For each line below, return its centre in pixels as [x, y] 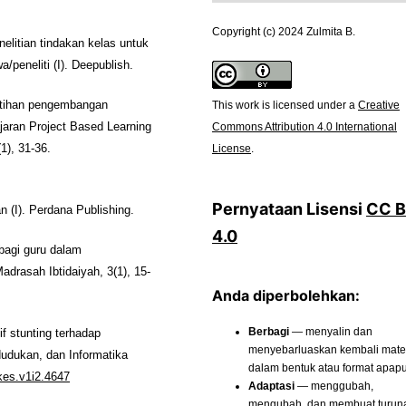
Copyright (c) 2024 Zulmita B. [284, 31]
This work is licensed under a [285, 105]
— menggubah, [334, 386]
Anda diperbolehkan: [286, 295]
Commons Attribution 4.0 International [304, 126]
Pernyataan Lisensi [289, 208]
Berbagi [269, 331]
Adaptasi [271, 386]
